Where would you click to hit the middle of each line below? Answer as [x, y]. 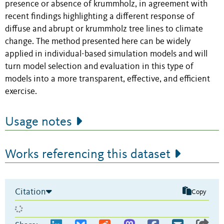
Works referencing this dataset [88, 155]
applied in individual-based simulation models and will [106, 54]
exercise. [21, 92]
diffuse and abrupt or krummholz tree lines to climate [104, 29]
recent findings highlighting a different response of [100, 17]
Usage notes [38, 122]
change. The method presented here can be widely [98, 42]
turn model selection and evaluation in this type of [99, 67]
